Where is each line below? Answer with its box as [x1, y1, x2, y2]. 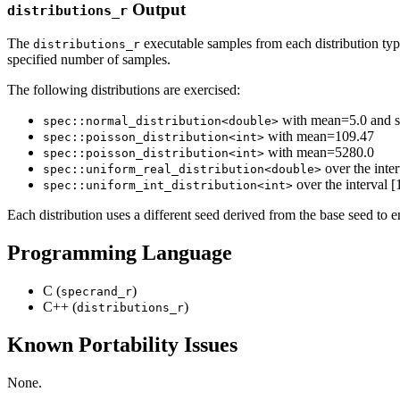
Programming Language [7, 241, 232, 265]
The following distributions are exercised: [7, 82, 240, 98]
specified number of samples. [7, 52, 171, 68]
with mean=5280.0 [264, 145, 374, 161]
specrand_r [61, 285, 132, 299]
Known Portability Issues [7, 332, 237, 356]
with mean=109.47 [264, 129, 374, 145]
